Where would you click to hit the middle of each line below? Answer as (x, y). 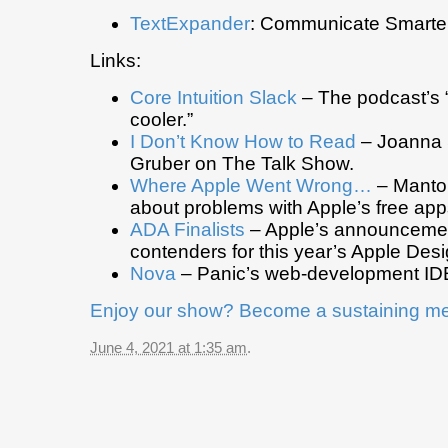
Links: (115, 61)
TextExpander (190, 24)
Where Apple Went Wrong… (251, 186)
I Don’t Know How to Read (243, 142)
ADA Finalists (187, 230)
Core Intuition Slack (213, 98)
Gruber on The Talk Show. (242, 164)
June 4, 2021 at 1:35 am (168, 348)
